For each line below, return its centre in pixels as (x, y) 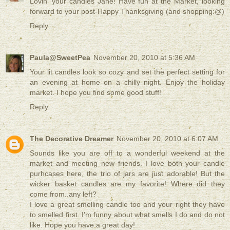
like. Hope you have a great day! (82, 225)
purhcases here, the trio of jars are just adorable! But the (127, 173)
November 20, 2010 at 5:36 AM (144, 57)
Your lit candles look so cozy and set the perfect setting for (127, 72)
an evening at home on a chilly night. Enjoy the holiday (127, 82)
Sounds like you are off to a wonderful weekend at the (127, 153)
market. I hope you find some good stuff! (95, 92)
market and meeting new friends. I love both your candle (127, 163)
